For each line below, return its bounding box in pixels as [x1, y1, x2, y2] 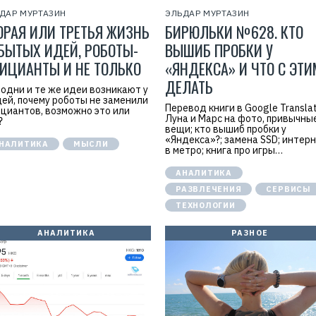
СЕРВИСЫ [266, 184, 311, 194]
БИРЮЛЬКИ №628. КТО [165, 20, 303, 43]
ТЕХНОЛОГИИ [176, 200, 236, 210]
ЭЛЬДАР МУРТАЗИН [165, 8, 250, 18]
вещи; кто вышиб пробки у [165, 123, 286, 135]
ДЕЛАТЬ [165, 75, 213, 98]
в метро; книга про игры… [165, 144, 283, 157]
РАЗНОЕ [231, 228, 268, 238]
